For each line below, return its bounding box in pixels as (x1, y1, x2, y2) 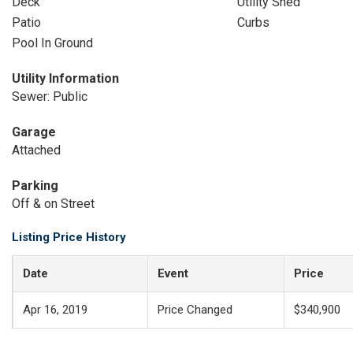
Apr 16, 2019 (23, 303, 87, 317)
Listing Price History (12, 230, 126, 244)
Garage (12, 124, 56, 139)
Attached (12, 143, 61, 158)
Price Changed (158, 303, 232, 317)
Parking (12, 178, 58, 193)
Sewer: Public (12, 89, 87, 104)
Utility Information (12, 71, 119, 86)
